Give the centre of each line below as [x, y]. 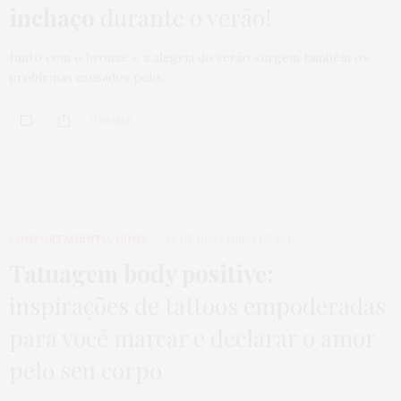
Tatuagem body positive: [141, 273]
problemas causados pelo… [90, 77]
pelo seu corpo [85, 370]
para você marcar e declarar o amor [192, 337]
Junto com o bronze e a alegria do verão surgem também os [189, 57]
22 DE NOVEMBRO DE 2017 [231, 239]
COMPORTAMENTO [60, 239]
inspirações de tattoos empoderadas [197, 305]
